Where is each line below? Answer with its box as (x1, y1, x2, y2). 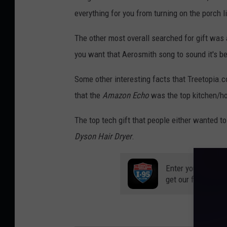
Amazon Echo (102, 90, 149, 100)
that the (74, 90, 102, 100)
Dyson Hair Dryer (74, 131, 132, 141)
